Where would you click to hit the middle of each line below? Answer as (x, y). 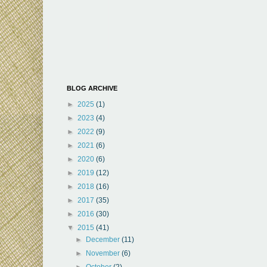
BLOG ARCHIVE (92, 88)
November (104, 253)
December (104, 239)
